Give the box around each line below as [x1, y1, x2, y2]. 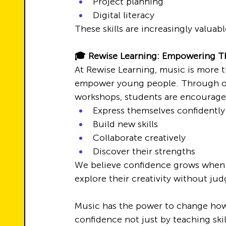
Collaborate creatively [93, 132, 186, 143]
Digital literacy [93, 10, 154, 21]
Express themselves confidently [93, 105, 225, 116]
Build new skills [93, 119, 158, 130]
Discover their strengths [93, 146, 195, 157]
